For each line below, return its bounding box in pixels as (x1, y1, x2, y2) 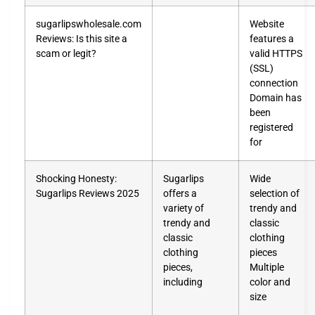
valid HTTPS (250, 47, 302, 60)
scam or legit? (36, 47, 96, 60)
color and (250, 276, 290, 288)
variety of (163, 202, 204, 214)
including (163, 276, 202, 288)
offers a (163, 187, 197, 200)
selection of (250, 187, 300, 200)
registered (250, 121, 293, 134)
